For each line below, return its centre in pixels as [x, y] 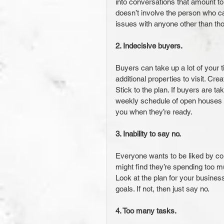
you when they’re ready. [154, 112]
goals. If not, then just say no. [162, 189]
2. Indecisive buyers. [150, 46]
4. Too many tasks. [147, 211]
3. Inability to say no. [148, 134]
